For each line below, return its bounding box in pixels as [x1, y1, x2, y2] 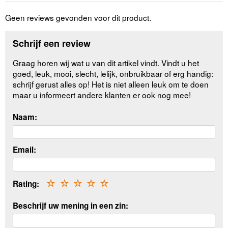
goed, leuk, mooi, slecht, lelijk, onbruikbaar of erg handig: [13, 67, 214, 79]
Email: [13, 144, 37, 156]
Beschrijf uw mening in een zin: [13, 199, 129, 211]
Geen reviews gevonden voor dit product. [5, 12, 151, 23]
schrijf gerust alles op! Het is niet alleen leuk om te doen [13, 78, 209, 90]
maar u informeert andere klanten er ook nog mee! [13, 89, 191, 100]
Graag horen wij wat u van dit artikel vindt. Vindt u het [13, 56, 199, 68]
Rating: [13, 178, 40, 190]
